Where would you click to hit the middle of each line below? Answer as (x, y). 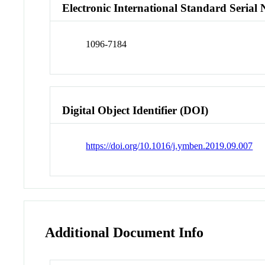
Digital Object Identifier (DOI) (135, 110)
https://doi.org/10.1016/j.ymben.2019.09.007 (169, 146)
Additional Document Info (125, 233)
